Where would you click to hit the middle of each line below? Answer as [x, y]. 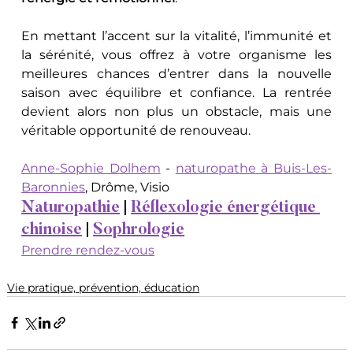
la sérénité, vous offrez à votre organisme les [176, 54]
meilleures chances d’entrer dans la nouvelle [176, 73]
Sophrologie [139, 230]
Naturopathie [71, 208]
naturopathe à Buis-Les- [253, 168]
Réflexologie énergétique [226, 208]
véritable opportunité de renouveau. [136, 130]
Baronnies [54, 187]
